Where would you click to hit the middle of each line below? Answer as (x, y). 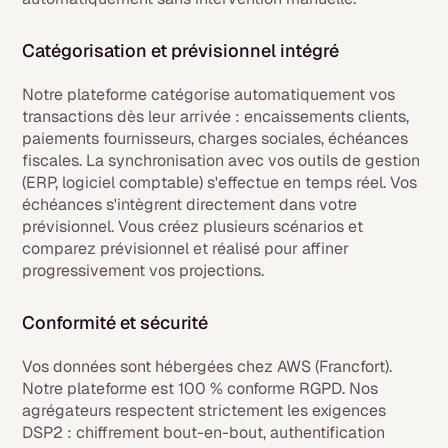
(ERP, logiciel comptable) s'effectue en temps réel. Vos (220, 182)
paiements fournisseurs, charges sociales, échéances (215, 138)
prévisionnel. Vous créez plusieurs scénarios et (193, 226)
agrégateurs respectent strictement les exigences (204, 410)
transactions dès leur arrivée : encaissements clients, (216, 116)
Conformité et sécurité (115, 322)
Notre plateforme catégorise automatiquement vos (209, 94)
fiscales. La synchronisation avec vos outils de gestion (221, 160)
